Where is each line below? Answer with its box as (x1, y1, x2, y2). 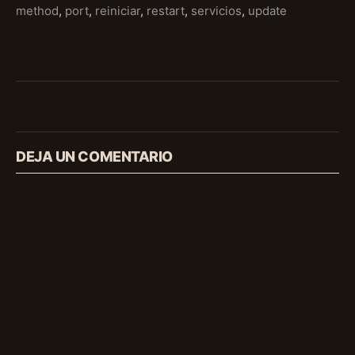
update (248, 3, 287, 19)
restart (147, 3, 185, 19)
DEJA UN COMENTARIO (16, 148, 173, 166)
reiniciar (95, 3, 140, 19)
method (16, 3, 59, 19)
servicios (191, 3, 242, 19)
